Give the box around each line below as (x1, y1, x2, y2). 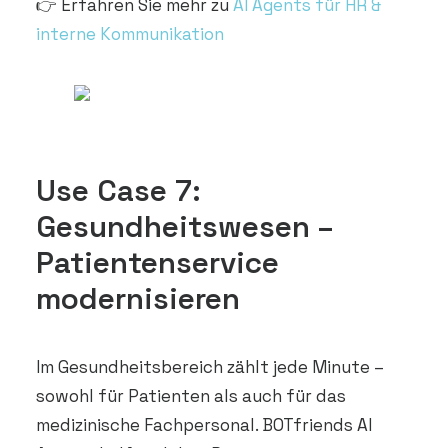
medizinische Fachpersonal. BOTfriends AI (36, 414, 372, 436)
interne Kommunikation (36, 23, 224, 45)
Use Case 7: (36, 171, 201, 210)
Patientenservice (36, 243, 279, 282)
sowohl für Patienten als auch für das (36, 385, 346, 407)
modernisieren (36, 279, 240, 318)
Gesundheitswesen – (36, 207, 333, 246)
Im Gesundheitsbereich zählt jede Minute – (36, 356, 384, 378)
